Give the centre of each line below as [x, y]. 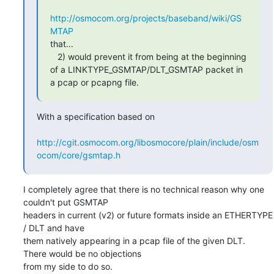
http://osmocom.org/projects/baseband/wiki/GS [146, 18]
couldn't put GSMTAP [65, 202]
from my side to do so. [68, 266]
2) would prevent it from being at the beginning [54, 56]
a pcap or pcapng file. [94, 82]
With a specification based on [95, 116]
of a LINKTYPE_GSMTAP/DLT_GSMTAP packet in [146, 69]
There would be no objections [82, 253]
